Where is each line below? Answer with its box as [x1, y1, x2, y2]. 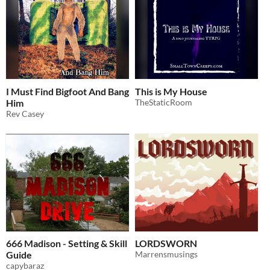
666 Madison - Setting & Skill [6, 237, 127, 250]
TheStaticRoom [135, 96, 192, 107]
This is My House [135, 85, 207, 97]
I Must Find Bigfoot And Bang [6, 85, 129, 97]
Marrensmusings [135, 249, 198, 260]
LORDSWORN [135, 237, 197, 250]
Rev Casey [6, 108, 44, 119]
